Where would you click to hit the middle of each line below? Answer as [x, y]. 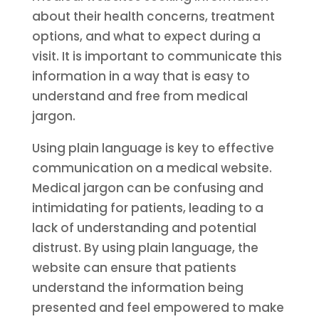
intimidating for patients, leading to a [147, 208]
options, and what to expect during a [146, 36]
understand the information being [137, 288]
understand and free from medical [140, 96]
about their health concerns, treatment [153, 16]
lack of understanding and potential [144, 228]
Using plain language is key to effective [153, 148]
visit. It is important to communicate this [157, 56]
